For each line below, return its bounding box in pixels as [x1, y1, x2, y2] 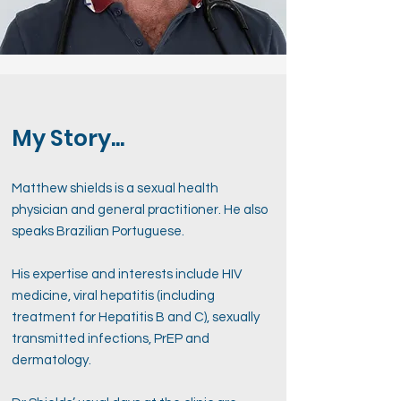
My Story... [12, 123, 124, 154]
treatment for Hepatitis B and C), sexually [12, 311, 260, 324]
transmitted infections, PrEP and [12, 332, 209, 346]
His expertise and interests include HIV [12, 268, 242, 281]
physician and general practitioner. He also [12, 203, 268, 217]
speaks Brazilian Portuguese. [12, 225, 184, 238]
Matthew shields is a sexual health [12, 182, 218, 195]
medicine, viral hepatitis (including [12, 289, 215, 303]
